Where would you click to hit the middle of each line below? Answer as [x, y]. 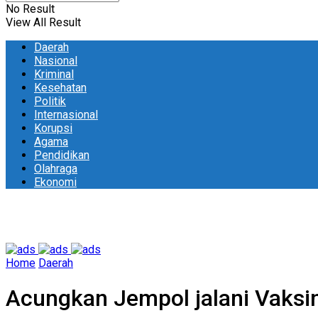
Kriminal [54, 74]
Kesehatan [60, 88]
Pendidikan [62, 155]
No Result [30, 9]
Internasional [66, 115]
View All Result [43, 22]
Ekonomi [55, 182]
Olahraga [56, 169]
